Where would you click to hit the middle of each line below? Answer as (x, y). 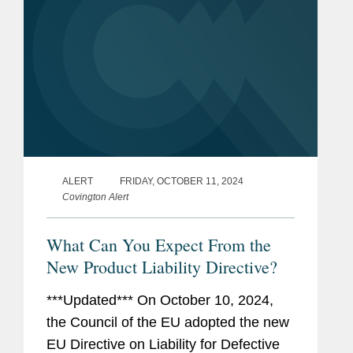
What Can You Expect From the (159, 245)
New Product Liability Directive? (162, 267)
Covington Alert (95, 197)
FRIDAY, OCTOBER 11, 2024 (182, 182)
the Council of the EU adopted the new (168, 323)
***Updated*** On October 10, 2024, (160, 301)
